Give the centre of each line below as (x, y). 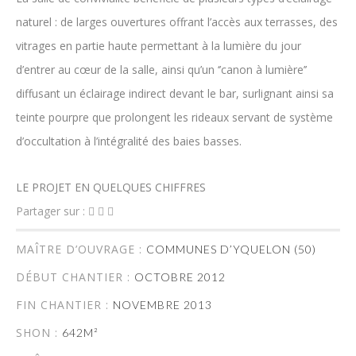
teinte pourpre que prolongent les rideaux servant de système (174, 117)
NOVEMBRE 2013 (163, 305)
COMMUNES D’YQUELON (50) (231, 249)
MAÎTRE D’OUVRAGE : (81, 249)
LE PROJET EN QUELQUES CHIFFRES (111, 187)
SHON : (39, 333)
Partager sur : (52, 211)
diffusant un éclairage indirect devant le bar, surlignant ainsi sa (175, 93)
